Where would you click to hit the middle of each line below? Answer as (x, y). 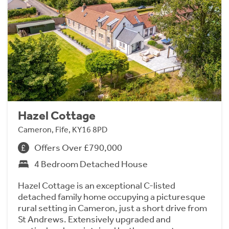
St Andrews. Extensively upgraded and (94, 219)
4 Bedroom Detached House (91, 164)
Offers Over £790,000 (78, 147)
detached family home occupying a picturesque (112, 197)
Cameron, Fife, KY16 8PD (63, 129)
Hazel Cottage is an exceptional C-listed (97, 185)
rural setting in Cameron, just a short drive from (112, 208)
